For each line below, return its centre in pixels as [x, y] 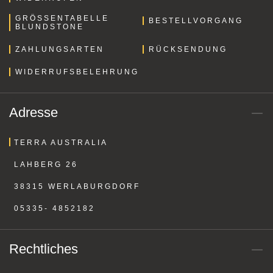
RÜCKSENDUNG [188, 49]
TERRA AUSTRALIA [61, 142]
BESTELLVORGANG [196, 20]
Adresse [34, 112]
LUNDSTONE [46, 27]
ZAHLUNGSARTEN [60, 49]
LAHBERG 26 [46, 164]
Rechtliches [44, 249]
